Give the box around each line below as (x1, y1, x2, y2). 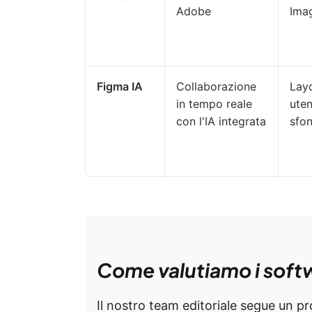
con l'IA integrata (176, 114, 266, 128)
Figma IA (97, 79, 143, 93)
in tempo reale (176, 97, 252, 111)
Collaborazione (176, 79, 256, 93)
